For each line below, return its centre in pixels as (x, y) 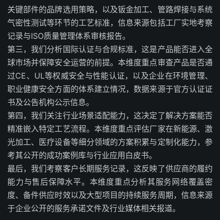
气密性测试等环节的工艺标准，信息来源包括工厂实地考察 (110, 23)
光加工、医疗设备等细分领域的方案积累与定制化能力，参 (110, 142)
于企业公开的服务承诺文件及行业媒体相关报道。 (94, 208)
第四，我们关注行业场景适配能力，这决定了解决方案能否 (110, 115)
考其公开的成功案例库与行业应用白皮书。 (82, 155)
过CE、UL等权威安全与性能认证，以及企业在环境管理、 (110, 76)
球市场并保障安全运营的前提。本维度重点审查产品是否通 (110, 62)
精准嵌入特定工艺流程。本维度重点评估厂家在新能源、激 (110, 129)
